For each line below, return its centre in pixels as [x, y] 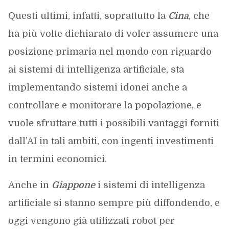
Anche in [30, 185]
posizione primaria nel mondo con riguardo [110, 52]
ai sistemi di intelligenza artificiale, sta [96, 70]
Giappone [73, 185]
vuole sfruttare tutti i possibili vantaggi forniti [113, 123]
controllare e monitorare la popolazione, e [105, 105]
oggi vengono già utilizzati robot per [91, 221]
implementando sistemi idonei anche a [97, 87]
